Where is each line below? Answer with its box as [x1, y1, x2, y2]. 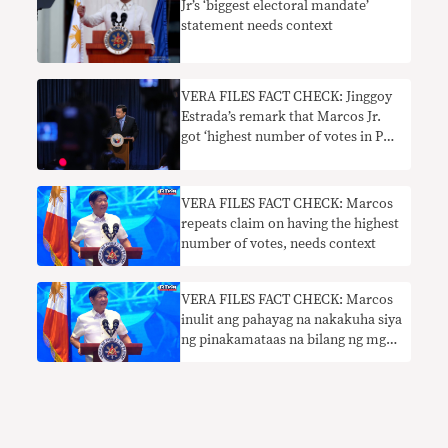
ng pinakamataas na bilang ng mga [181, 332, 394, 347]
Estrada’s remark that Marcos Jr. [181, 110, 382, 125]
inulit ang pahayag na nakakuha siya [181, 312, 403, 327]
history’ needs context [181, 150, 318, 165]
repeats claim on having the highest [181, 216, 400, 231]
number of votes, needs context [181, 236, 377, 251]
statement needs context [181, 19, 334, 34]
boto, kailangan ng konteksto [181, 352, 362, 367]
